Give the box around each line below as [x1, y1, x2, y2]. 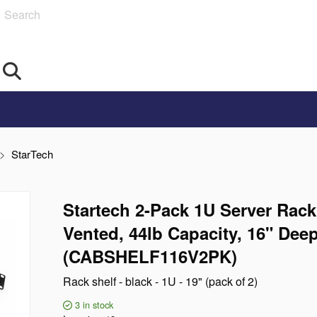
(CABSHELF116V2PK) [63, 244, 237, 268]
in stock [83, 298, 113, 311]
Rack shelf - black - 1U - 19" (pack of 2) [63, 273, 258, 289]
